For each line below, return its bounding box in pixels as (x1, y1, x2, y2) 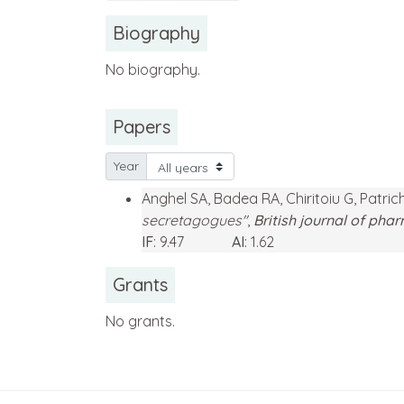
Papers (113, 115, 170, 139)
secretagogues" (142, 211, 247, 230)
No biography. (106, 60, 200, 79)
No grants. (106, 312, 175, 331)
